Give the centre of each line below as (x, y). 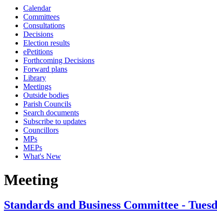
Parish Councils (47, 104)
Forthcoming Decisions (59, 60)
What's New (42, 156)
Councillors (41, 130)
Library (35, 78)
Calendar (37, 8)
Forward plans (45, 69)
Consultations (44, 25)
